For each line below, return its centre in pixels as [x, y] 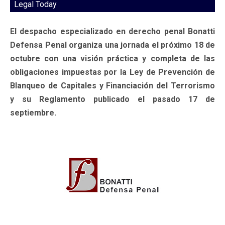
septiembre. [33, 113]
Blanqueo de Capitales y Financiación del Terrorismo [113, 85]
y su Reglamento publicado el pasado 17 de [113, 99]
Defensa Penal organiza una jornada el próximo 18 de [113, 45]
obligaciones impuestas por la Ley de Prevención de [113, 72]
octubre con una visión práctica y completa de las [113, 58]
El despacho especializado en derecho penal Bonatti [113, 31]
